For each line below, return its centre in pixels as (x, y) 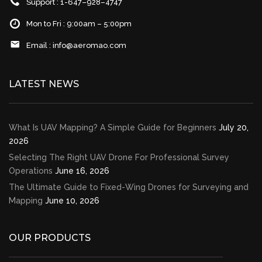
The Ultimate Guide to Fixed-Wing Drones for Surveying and (129, 187)
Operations (31, 170)
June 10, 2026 (72, 200)
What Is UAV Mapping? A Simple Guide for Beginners (113, 127)
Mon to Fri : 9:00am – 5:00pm (79, 23)
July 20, (234, 127)
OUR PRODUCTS (50, 237)
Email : (39, 45)
